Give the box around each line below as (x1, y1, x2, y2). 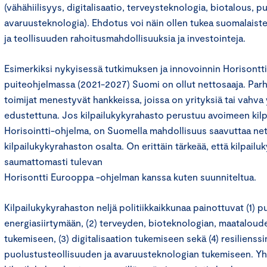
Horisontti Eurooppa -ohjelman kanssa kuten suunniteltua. (4, 171, 256, 183)
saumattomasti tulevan (4, 156, 103, 167)
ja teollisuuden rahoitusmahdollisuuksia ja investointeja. (4, 32, 246, 44)
